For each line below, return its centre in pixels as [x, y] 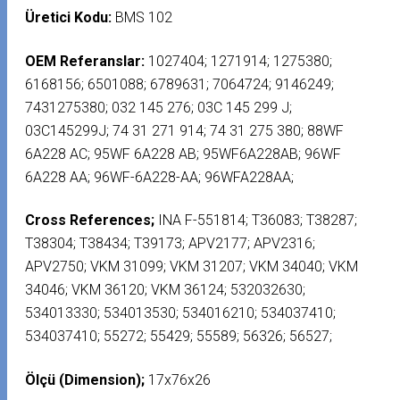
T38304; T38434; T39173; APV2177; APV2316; [171, 244]
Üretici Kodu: [69, 18]
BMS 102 [142, 18]
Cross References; [90, 221]
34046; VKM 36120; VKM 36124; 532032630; [166, 290]
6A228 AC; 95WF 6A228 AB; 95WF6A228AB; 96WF [183, 154]
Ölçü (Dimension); [85, 379]
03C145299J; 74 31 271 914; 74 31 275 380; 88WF [185, 130]
